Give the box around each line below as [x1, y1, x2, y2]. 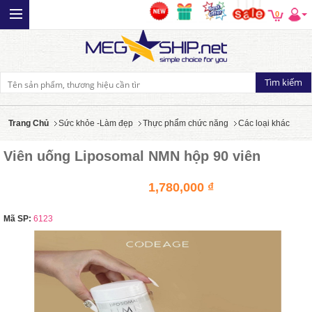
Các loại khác [238, 118, 290, 128]
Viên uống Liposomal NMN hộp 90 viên [3, 148, 260, 164]
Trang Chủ [8, 118, 49, 128]
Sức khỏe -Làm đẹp [58, 118, 133, 128]
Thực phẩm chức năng [143, 118, 228, 128]
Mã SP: [3, 214, 31, 224]
